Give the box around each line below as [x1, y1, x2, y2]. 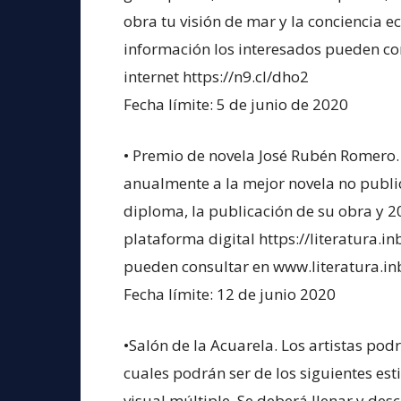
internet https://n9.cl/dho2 [124, 65, 309, 87]
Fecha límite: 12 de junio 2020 [124, 283, 336, 304]
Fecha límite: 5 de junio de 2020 [124, 93, 348, 115]
